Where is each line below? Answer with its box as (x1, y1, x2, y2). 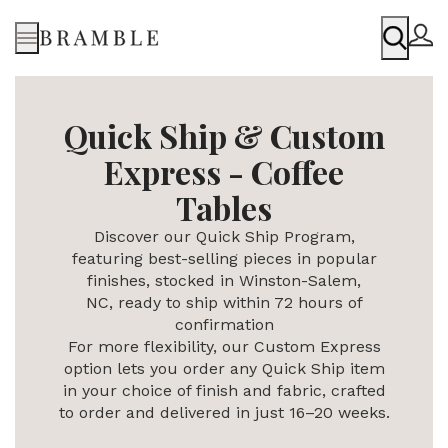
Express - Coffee (104, 150, 344, 193)
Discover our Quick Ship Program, (93, 227, 355, 246)
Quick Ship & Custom (63, 114, 385, 157)
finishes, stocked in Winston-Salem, (87, 271, 361, 290)
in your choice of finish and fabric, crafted (62, 381, 386, 400)
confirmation (174, 315, 274, 334)
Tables (176, 186, 272, 229)
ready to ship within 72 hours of (117, 293, 363, 312)
